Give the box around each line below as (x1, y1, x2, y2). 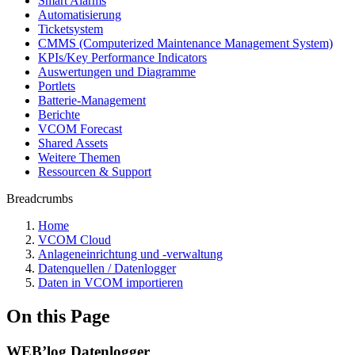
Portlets (38, 79, 75, 93)
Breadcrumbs (6, 192, 73, 205)
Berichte (38, 108, 80, 121)
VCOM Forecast (38, 122, 122, 136)
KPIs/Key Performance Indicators (38, 51, 207, 64)
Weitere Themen (38, 151, 120, 164)
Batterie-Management (38, 94, 146, 107)
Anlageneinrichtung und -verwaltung (38, 247, 223, 261)
